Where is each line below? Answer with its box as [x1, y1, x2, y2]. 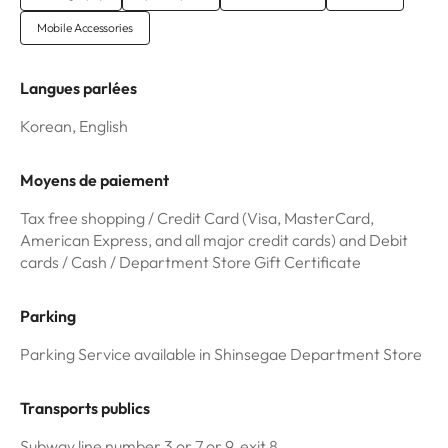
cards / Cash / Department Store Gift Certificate [20, 252, 361, 273]
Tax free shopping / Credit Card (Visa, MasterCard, [20, 208, 374, 229]
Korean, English [20, 116, 128, 137]
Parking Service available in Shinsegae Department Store [20, 344, 422, 365]
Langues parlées [20, 78, 137, 99]
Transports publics [20, 398, 150, 419]
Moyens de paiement [20, 170, 169, 191]
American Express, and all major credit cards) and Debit [20, 230, 408, 251]
